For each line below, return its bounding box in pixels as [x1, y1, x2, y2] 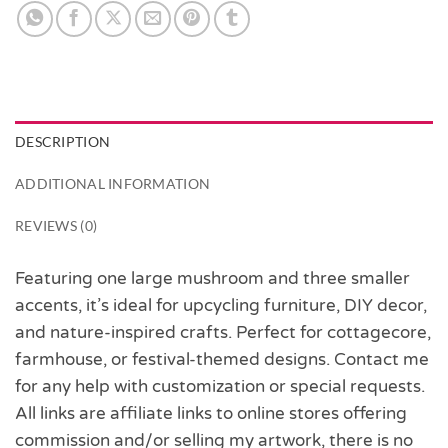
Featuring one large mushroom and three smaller [15, 267, 410, 289]
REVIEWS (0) [15, 217, 98, 235]
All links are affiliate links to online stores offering [15, 402, 407, 424]
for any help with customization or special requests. [15, 375, 425, 397]
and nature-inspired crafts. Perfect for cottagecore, [15, 321, 431, 343]
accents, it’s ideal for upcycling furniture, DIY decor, [15, 294, 427, 316]
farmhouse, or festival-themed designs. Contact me [15, 348, 429, 370]
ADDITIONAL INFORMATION [15, 175, 211, 193]
